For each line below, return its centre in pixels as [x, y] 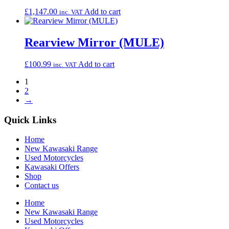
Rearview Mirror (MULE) [94, 42]
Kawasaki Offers [52, 167]
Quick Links [30, 120]
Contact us [42, 186]
